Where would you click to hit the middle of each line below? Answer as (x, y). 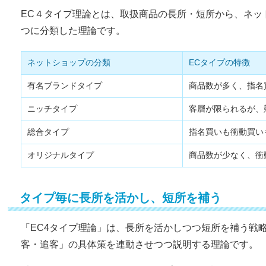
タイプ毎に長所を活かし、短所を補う (120, 198)
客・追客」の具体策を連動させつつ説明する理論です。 (139, 244)
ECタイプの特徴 (219, 62)
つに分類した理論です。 (73, 31)
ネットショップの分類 (69, 62)
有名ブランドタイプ (64, 85)
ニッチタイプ (52, 109)
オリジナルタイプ (60, 155)
